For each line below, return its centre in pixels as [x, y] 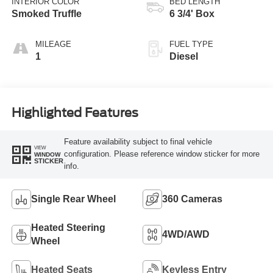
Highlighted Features [75, 112]
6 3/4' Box [192, 14]
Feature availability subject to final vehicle [138, 142]
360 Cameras [192, 199]
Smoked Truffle [46, 14]
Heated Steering [68, 228]
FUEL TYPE [191, 44]
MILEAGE [53, 44]
